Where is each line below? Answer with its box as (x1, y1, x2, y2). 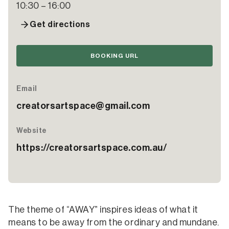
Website (16, 127, 47, 134)
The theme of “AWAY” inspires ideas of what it (8, 205, 198, 214)
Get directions (30, 20, 90, 29)
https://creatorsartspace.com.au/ (16, 143, 167, 152)
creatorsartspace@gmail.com (16, 101, 150, 110)
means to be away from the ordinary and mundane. (8, 218, 219, 227)
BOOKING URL (90, 53, 139, 59)
